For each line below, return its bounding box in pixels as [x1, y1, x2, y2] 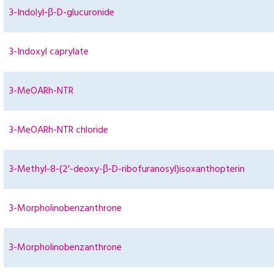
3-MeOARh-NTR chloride [9, 122, 108, 139]
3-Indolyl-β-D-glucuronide [9, 5, 114, 21]
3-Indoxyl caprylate [9, 44, 89, 61]
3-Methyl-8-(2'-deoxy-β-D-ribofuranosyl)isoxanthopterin [9, 161, 245, 178]
